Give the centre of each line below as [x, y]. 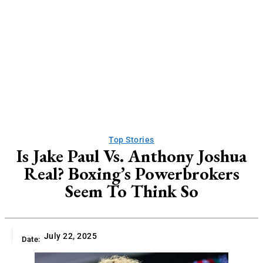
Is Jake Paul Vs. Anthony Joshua [131, 156]
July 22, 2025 [70, 236]
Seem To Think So [131, 191]
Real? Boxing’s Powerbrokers [131, 173]
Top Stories [131, 140]
